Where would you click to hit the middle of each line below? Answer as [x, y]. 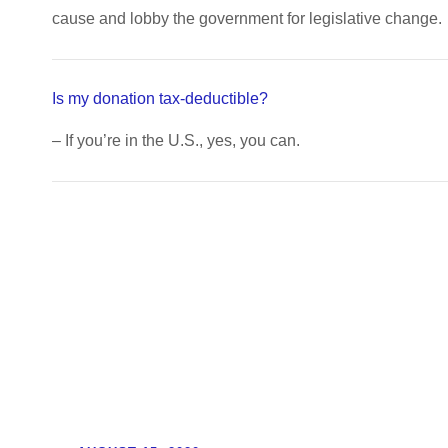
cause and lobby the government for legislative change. [247, 18]
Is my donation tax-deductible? [160, 98]
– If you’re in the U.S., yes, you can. [176, 140]
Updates [99, 355]
